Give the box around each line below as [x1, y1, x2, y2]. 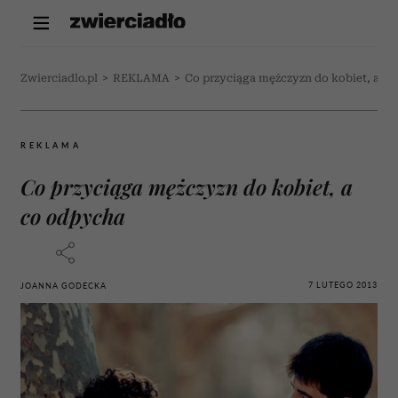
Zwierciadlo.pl [20, 72, 98, 84]
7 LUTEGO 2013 [308, 279, 378, 290]
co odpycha [20, 202, 125, 230]
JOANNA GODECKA [20, 281, 107, 291]
